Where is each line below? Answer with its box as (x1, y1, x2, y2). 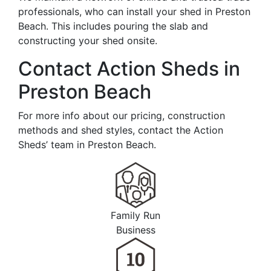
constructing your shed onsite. (18, 34, 157, 47)
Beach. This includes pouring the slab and (18, 20, 208, 32)
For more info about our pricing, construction (18, 109, 225, 122)
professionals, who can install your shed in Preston (18, 5, 250, 18)
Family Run (111, 209, 160, 221)
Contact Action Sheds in (18, 57, 240, 80)
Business (116, 224, 155, 236)
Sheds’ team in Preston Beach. (18, 139, 156, 151)
